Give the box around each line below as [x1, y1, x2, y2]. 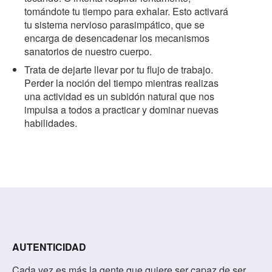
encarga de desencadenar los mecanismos [24, 30, 209, 45]
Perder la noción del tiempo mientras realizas [24, 75, 219, 90]
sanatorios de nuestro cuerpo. [24, 44, 152, 58]
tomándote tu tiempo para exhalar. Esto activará [24, 4, 228, 18]
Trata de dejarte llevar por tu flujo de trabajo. [24, 62, 213, 76]
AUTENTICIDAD [12, 239, 86, 254]
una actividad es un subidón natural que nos [24, 89, 214, 103]
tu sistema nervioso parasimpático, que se [24, 17, 205, 32]
